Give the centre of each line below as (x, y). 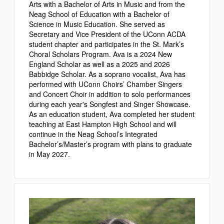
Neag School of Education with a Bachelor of (99, 14)
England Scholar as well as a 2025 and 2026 (99, 64)
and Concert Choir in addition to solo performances (110, 94)
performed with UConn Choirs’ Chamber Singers (105, 84)
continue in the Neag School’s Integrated (93, 134)
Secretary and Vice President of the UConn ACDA (107, 34)
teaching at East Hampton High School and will (103, 124)
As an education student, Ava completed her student (112, 114)
